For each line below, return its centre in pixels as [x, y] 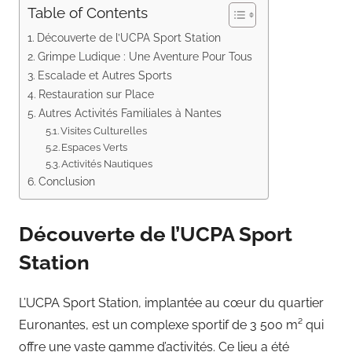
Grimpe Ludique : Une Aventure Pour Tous [145, 57]
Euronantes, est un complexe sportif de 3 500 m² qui [171, 324]
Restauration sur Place [96, 94]
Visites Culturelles [104, 131]
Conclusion [66, 181]
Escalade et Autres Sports [104, 75]
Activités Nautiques [107, 164]
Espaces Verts [95, 148]
